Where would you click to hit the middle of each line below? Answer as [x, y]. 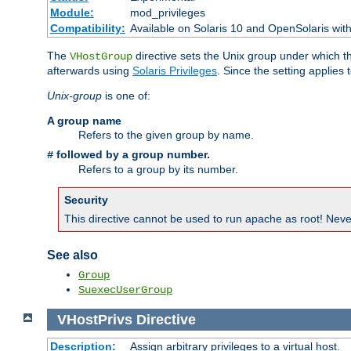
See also [72, 255]
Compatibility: [87, 28]
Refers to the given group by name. [166, 134]
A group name [84, 120]
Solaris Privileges [175, 70]
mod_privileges [167, 12]
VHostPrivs [94, 319]
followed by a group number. [132, 154]
